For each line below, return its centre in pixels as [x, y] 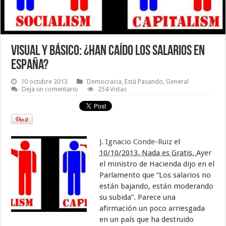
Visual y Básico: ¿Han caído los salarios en [108, 51]
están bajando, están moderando [157, 186]
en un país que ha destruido [147, 219]
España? [30, 65]
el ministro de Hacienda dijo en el [157, 164]
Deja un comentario [50, 89]
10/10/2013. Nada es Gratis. [148, 153]
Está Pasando [144, 81]
